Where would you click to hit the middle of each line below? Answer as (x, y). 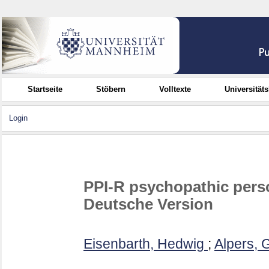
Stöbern (111, 89)
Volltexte (175, 89)
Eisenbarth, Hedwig (144, 244)
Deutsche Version (148, 204)
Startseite (45, 89)
